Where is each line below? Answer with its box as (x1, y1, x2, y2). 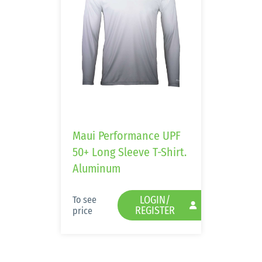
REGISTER (135, 204, 175, 217)
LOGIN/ (140, 194, 170, 206)
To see (73, 194, 96, 205)
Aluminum (73, 161, 120, 175)
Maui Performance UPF (73, 129, 181, 143)
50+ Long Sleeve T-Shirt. (73, 145, 187, 159)
